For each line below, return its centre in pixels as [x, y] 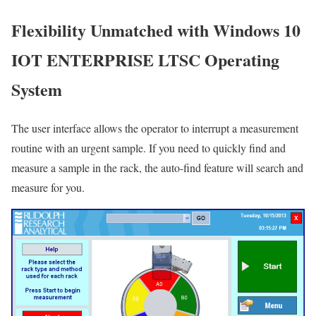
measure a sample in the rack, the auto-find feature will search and [157, 168]
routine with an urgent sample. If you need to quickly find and [148, 148]
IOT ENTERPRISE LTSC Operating [145, 60]
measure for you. [48, 188]
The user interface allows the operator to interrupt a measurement [155, 128]
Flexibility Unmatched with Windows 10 [156, 30]
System [37, 90]
